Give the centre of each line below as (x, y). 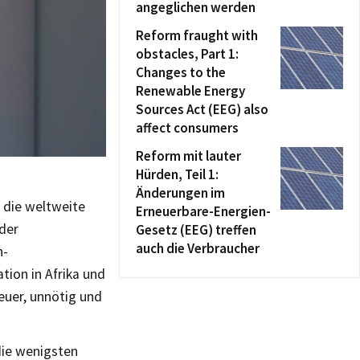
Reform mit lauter (188, 156)
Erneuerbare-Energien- (203, 211)
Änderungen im (180, 193)
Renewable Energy (190, 91)
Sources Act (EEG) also (202, 109)
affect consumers (187, 128)
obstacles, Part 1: (187, 54)
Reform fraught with (197, 35)
